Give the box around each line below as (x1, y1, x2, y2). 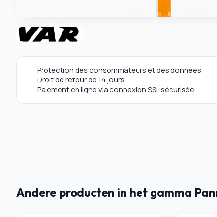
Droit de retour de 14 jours (37, 74, 124, 85)
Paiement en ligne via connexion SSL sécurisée (37, 84, 194, 94)
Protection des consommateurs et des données (37, 64, 201, 75)
